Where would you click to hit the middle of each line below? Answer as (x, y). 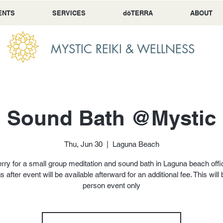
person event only (111, 186)
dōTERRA (138, 13)
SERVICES (69, 13)
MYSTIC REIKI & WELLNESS (123, 49)
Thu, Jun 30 (83, 144)
